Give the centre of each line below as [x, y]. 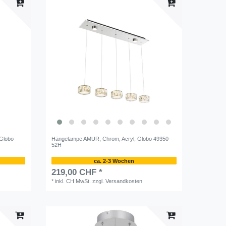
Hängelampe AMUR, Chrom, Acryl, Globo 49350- [111, 138]
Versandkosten [124, 181]
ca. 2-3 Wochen [114, 161]
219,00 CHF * [77, 173]
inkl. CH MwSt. [73, 181]
